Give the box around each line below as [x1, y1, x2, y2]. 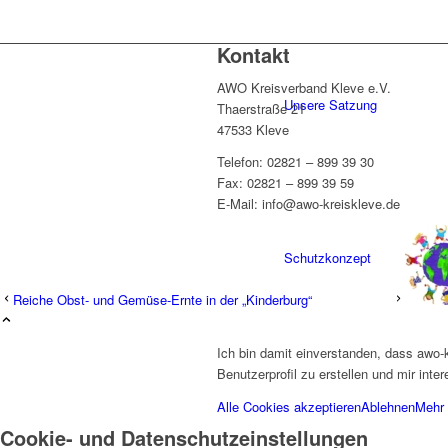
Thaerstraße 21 [217, 99, 305, 119]
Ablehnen [361, 396, 415, 416]
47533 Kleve [217, 120, 289, 140]
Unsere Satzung [284, 95, 377, 114]
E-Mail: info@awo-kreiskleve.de [217, 194, 400, 214]
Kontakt [217, 40, 290, 70]
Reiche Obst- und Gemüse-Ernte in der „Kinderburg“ [13, 290, 312, 310]
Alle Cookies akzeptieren [217, 396, 361, 416]
